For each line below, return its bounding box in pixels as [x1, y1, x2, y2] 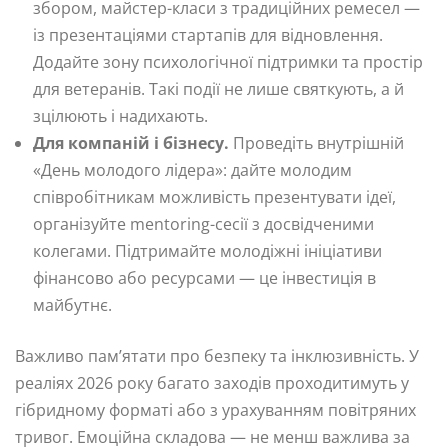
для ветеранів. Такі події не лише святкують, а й [33, 77, 404, 100]
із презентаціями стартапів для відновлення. [33, 23, 383, 46]
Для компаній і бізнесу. [33, 131, 229, 154]
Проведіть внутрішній [229, 131, 404, 154]
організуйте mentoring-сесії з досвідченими [33, 212, 374, 235]
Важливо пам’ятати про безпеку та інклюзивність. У [15, 344, 419, 367]
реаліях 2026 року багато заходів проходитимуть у [15, 371, 409, 394]
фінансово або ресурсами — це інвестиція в [33, 266, 376, 289]
